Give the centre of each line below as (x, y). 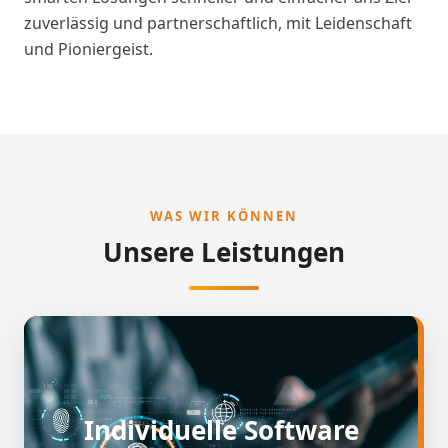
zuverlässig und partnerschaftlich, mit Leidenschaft (218, 23)
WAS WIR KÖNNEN (224, 216)
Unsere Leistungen (224, 252)
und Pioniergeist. (88, 49)
